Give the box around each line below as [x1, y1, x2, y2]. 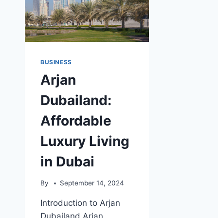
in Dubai [40, 153, 94, 170]
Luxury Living [40, 132, 129, 149]
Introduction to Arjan [40, 198, 120, 208]
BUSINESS [40, 58, 72, 66]
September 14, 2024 [60, 179, 125, 187]
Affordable [40, 112, 111, 129]
